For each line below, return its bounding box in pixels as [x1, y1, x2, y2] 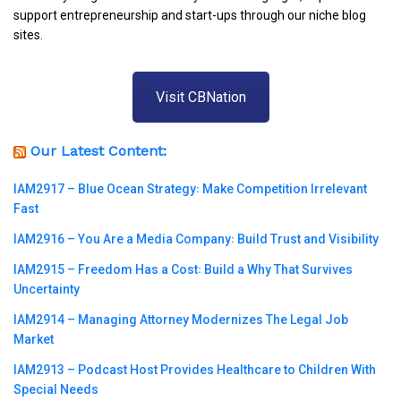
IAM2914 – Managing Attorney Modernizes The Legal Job [13, 312, 348, 328]
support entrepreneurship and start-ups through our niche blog [13, 7, 366, 22]
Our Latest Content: [30, 142, 166, 160]
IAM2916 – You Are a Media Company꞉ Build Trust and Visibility [13, 232, 379, 247]
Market [13, 332, 54, 347]
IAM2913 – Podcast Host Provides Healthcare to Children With [13, 363, 376, 378]
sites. [13, 27, 43, 42]
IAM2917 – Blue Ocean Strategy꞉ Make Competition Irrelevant [13, 182, 367, 197]
